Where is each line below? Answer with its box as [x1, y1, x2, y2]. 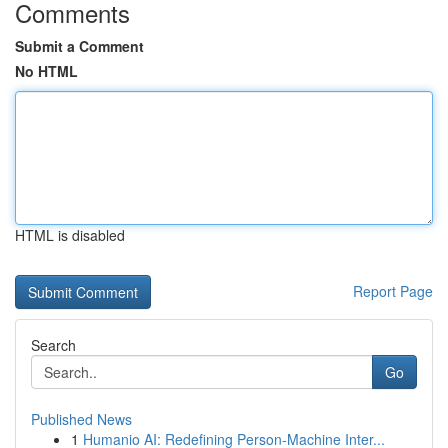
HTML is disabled [15, 225, 125, 245]
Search [31, 335, 76, 355]
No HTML [15, 61, 78, 81]
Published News [31, 409, 132, 429]
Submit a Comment [15, 36, 144, 56]
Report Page [353, 281, 433, 301]
